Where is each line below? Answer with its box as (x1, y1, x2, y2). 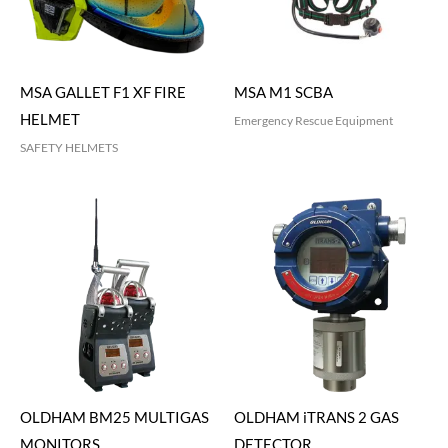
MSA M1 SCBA (234, 83, 333, 101)
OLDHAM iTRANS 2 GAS (234, 409, 399, 427)
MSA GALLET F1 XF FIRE (20, 83, 186, 101)
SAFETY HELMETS (20, 139, 118, 155)
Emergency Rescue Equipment (234, 112, 393, 128)
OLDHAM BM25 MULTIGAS (20, 409, 209, 427)
